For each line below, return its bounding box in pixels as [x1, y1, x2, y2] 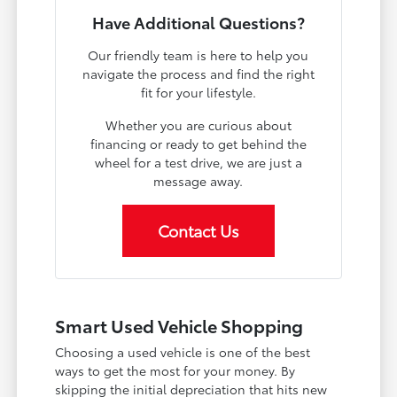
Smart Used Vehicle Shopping [55, 312, 304, 338]
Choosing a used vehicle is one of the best [55, 342, 311, 361]
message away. [153, 171, 244, 190]
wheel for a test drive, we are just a [94, 152, 302, 171]
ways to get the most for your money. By [55, 361, 296, 379]
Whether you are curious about [105, 115, 292, 134]
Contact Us [157, 218, 239, 242]
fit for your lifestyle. [140, 82, 256, 101]
